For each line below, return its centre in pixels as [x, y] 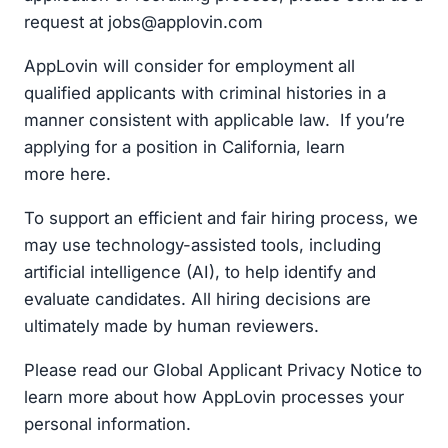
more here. [67, 174]
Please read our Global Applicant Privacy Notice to [223, 369]
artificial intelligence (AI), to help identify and [200, 271]
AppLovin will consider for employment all [189, 66]
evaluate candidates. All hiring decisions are [197, 298]
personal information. [107, 423]
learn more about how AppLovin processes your [214, 396]
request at [66, 22]
